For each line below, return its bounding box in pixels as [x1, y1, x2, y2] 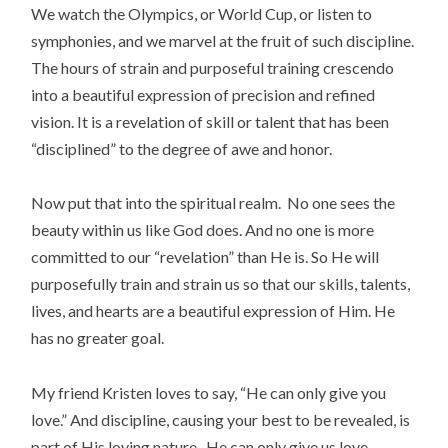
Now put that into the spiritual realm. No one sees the [31, 193, 396, 213]
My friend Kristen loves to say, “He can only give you [31, 382, 387, 402]
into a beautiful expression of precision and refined [31, 85, 376, 105]
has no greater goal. [31, 328, 165, 348]
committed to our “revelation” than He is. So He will [31, 247, 380, 267]
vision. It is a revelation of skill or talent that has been [31, 112, 390, 132]
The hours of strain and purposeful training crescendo [31, 58, 395, 78]
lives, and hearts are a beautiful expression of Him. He [31, 301, 396, 321]
